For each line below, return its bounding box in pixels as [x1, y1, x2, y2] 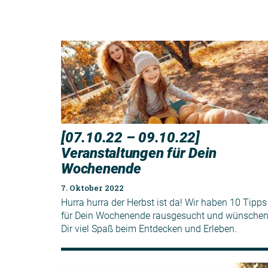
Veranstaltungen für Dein [61, 144, 217, 162]
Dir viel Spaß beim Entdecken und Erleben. [61, 223, 237, 234]
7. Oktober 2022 [61, 182, 124, 193]
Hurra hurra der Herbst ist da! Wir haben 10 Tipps [61, 196, 267, 208]
